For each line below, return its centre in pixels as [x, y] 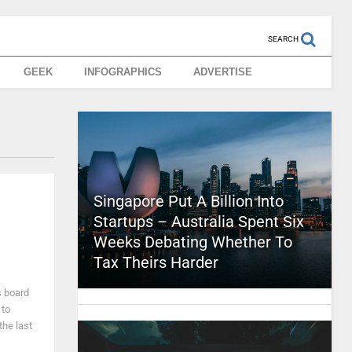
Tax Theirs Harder [156, 262]
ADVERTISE [223, 72]
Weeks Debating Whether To [192, 242]
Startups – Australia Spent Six [198, 222]
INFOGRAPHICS [123, 72]
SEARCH [283, 39]
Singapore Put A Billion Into [188, 201]
